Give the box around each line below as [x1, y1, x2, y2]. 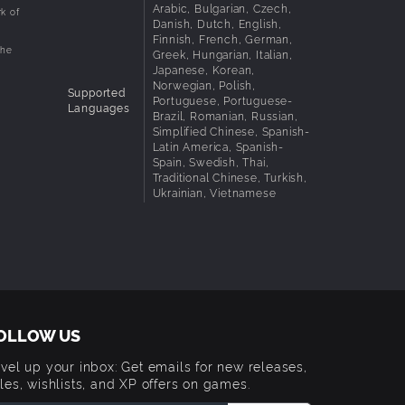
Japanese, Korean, [152, 61, 256, 77]
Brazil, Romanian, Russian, [152, 107, 298, 123]
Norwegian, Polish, [152, 76, 256, 92]
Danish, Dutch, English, [152, 14, 282, 31]
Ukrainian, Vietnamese [152, 184, 277, 200]
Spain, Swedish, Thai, [152, 153, 269, 169]
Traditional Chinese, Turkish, [152, 168, 307, 184]
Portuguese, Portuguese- [152, 91, 293, 108]
